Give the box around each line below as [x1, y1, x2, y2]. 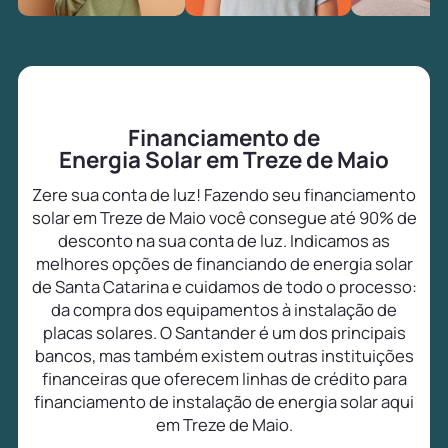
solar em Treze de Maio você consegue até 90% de [31, 206, 417, 230]
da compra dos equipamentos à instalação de [51, 298, 397, 322]
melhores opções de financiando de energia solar [35, 252, 413, 276]
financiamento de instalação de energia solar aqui [34, 390, 414, 414]
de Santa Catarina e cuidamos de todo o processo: [31, 275, 417, 299]
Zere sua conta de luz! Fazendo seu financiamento [32, 183, 416, 207]
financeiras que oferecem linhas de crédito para [41, 367, 407, 391]
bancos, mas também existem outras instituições [34, 344, 414, 368]
